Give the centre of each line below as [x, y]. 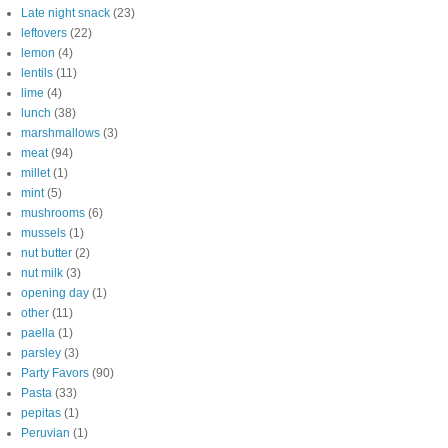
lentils [37, 73]
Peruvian [45, 433]
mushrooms [53, 213]
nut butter [46, 253]
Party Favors [55, 373]
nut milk [42, 273]
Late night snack [65, 13]
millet [35, 173]
